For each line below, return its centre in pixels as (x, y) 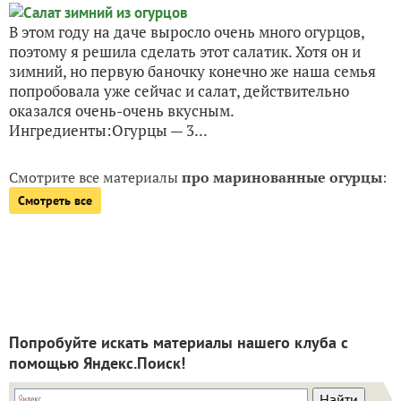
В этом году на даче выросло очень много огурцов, (187, 32)
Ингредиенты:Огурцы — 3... (108, 131)
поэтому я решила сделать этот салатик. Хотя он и (185, 52)
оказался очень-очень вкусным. (121, 111)
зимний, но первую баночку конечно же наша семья (192, 72)
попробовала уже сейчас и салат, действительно (179, 91)
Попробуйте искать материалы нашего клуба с (179, 343)
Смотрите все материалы (95, 178)
